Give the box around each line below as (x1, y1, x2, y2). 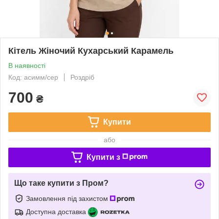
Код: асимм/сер (8, 73, 58, 81)
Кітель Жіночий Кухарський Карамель (8, 45, 174, 56)
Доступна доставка (26, 207, 86, 216)
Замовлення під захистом (26, 194, 110, 202)
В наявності (8, 61, 45, 69)
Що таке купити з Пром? (14, 178, 109, 187)
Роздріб (70, 73, 94, 81)
